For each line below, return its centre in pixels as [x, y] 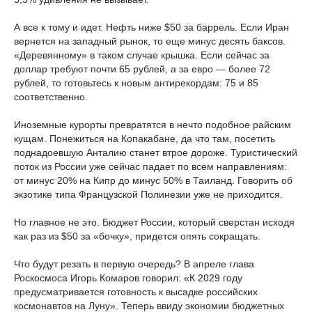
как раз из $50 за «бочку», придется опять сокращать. [137, 236]
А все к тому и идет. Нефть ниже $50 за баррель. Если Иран [151, 27]
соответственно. [51, 97]
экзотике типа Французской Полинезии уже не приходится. [148, 194]
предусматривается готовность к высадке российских [136, 292]
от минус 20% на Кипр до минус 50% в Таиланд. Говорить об [153, 180]
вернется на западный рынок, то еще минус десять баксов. [150, 41]
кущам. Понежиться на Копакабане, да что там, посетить [145, 139]
